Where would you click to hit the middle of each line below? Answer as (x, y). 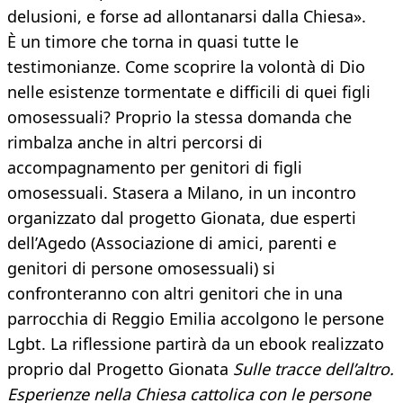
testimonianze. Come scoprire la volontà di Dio (186, 67)
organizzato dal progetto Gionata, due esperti (182, 218)
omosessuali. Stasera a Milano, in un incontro (182, 193)
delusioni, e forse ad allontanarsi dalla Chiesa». (187, 17)
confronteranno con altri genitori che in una (175, 294)
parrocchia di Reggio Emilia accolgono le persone (196, 319)
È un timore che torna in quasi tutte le (153, 42)
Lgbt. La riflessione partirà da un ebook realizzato (196, 344)
